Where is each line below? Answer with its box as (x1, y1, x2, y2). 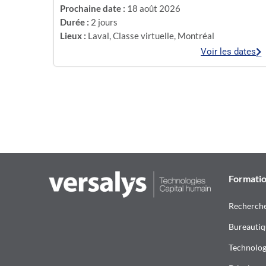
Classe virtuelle (112, 30, 174, 42)
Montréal (177, 30, 214, 42)
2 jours (90, 17, 118, 27)
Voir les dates (201, 46, 256, 57)
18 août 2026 (126, 2, 180, 14)
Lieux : (59, 30, 86, 42)
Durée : (59, 17, 89, 27)
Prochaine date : (59, 2, 125, 14)
